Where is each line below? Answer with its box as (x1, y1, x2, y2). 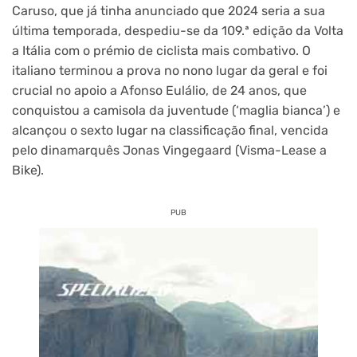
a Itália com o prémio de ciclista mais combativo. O (12, 43, 311, 59)
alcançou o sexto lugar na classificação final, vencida (12, 123, 328, 139)
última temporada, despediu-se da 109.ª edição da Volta (12, 23, 343, 39)
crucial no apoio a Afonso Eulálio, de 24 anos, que (12, 83, 307, 99)
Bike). (12, 163, 44, 178)
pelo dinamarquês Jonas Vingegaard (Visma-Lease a (12, 143, 327, 159)
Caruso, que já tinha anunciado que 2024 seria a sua (12, 3, 325, 19)
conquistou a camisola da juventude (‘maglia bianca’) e (12, 103, 340, 119)
